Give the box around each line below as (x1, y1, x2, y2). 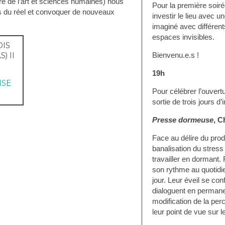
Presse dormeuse (152, 116, 213, 124)
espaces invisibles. (152, 33, 214, 41)
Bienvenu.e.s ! (152, 51, 199, 59)
